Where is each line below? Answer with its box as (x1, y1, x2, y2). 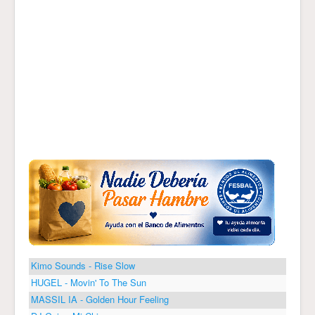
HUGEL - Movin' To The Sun (31, 276, 146, 289)
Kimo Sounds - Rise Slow (31, 259, 135, 272)
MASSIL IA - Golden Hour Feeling (31, 292, 169, 306)
